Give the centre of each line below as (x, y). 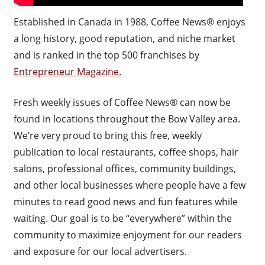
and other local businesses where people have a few (129, 185)
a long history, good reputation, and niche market (124, 38)
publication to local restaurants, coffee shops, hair (126, 152)
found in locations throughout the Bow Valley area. (127, 119)
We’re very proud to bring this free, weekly (107, 135)
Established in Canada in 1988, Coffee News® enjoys (129, 22)
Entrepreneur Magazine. (67, 71)
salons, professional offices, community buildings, (125, 168)
